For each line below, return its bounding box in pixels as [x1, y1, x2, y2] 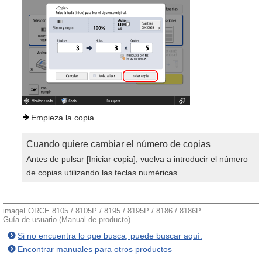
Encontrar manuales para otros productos [18, 244, 172, 254]
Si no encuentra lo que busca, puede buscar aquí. [18, 231, 202, 240]
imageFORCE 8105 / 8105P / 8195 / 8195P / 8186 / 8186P [3, 206, 201, 215]
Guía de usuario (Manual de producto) [3, 215, 130, 224]
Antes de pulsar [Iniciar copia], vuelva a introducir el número [26, 154, 248, 164]
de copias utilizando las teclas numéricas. [26, 168, 180, 177]
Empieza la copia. [31, 113, 96, 122]
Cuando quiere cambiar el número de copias [26, 139, 211, 149]
